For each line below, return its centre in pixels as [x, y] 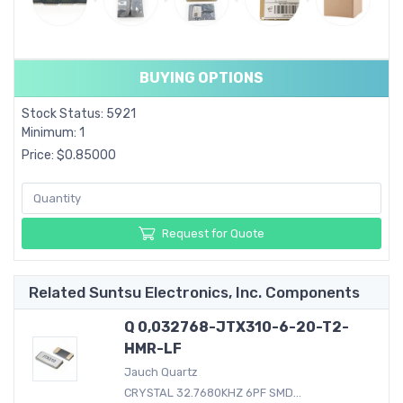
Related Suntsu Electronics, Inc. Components [194, 292]
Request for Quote [213, 233]
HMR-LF [152, 348]
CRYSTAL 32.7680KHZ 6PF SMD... [212, 392]
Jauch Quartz [161, 372]
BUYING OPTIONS [201, 78]
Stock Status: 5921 [79, 114]
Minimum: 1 [53, 133]
